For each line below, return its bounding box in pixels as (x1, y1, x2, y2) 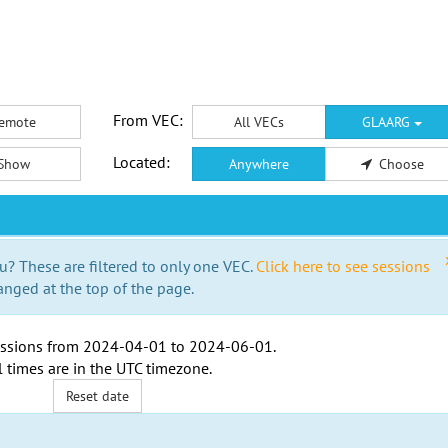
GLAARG (362, 113, 415, 131)
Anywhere (228, 155, 289, 173)
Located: (112, 152, 170, 172)
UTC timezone (115, 358, 209, 378)
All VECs (233, 113, 284, 131)
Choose (378, 155, 424, 173)
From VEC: (112, 110, 183, 130)
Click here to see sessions (256, 256, 430, 276)
